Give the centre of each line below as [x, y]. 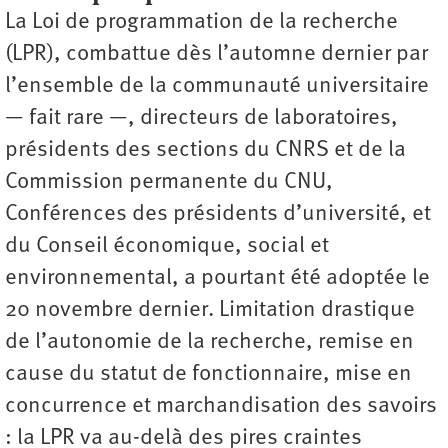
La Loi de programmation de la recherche [201, 22]
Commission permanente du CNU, [169, 182]
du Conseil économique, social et [167, 246]
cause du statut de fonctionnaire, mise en [208, 374]
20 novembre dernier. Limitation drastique [210, 310]
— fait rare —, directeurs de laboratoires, [201, 118]
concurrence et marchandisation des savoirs [221, 406]
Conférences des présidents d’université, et [218, 214]
